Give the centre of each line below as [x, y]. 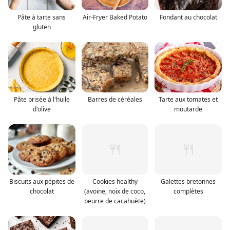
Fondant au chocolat [188, 17]
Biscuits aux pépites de [42, 182]
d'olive [42, 109]
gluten [42, 27]
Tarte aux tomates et [188, 100]
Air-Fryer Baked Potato [115, 17]
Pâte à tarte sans [42, 17]
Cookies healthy [115, 182]
